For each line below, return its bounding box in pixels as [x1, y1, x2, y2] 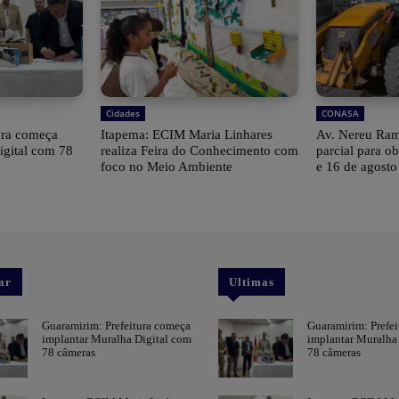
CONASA [322, 106, 360, 119]
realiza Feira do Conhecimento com [100, 142, 298, 158]
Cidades [105, 106, 140, 119]
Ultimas [229, 274, 275, 289]
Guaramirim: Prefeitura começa [42, 318, 191, 332]
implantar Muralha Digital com [42, 331, 192, 346]
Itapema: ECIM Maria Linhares [100, 126, 273, 142]
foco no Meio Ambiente [100, 159, 232, 174]
